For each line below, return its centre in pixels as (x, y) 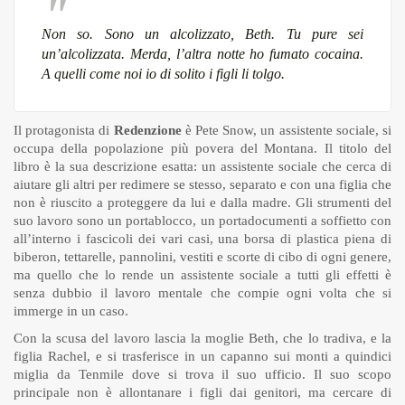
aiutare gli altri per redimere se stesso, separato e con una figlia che (202, 184)
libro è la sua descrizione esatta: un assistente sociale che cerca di (202, 166)
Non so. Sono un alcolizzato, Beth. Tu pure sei (202, 33)
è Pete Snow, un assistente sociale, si (287, 130)
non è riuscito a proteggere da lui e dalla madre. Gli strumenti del (202, 202)
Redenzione (147, 130)
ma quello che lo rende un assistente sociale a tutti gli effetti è (202, 274)
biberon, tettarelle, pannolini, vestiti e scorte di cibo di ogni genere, (202, 256)
